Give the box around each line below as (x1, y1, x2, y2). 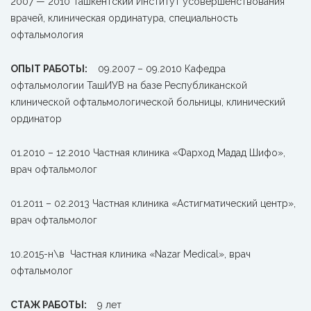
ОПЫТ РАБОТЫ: (10, 63, 87, 74)
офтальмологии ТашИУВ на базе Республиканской (10, 80, 247, 91)
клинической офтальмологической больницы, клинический (10, 96, 285, 108)
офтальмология (10, 29, 83, 40)
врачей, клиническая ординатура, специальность (10, 12, 237, 24)
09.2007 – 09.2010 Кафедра (98, 63, 226, 74)
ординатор (10, 113, 62, 124)
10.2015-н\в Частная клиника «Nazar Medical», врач (10, 249, 251, 260)
